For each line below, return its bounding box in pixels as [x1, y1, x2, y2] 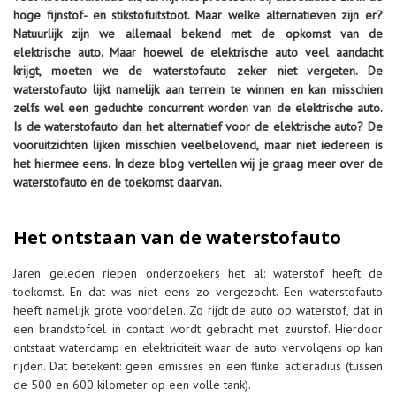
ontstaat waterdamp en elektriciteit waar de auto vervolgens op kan [13, 339, 383, 355]
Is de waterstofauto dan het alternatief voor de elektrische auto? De [13, 118, 383, 134]
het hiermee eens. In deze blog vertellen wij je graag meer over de [13, 155, 383, 171]
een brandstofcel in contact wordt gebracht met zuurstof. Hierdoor [13, 320, 383, 337]
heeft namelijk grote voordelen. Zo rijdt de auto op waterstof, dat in [13, 301, 383, 318]
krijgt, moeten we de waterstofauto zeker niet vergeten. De [13, 62, 383, 79]
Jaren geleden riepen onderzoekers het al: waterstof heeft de [13, 264, 383, 281]
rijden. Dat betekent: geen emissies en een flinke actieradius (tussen [13, 357, 383, 374]
